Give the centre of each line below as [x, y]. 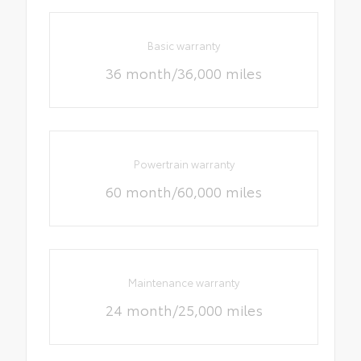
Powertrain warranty [184, 163]
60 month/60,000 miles [184, 191]
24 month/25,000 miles [184, 310]
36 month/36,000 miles [184, 72]
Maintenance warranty [184, 282]
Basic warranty [184, 45]
